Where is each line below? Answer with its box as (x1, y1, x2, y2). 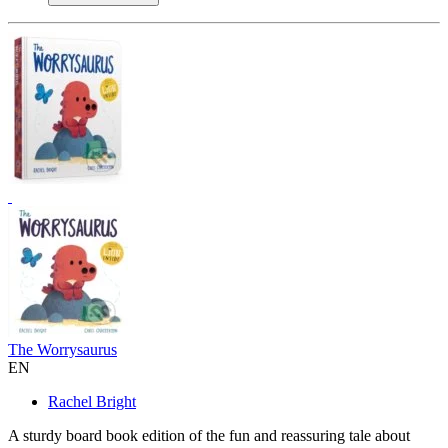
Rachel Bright (48, 392, 136, 410)
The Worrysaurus (8, 340, 117, 358)
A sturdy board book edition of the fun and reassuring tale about (8, 426, 410, 444)
